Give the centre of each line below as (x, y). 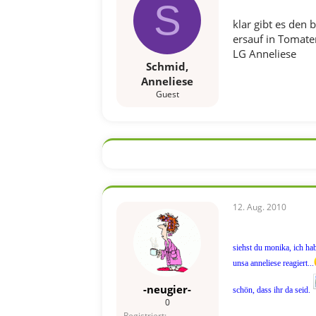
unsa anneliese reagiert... (273, 263)
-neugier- (167, 289)
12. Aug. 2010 (259, 207)
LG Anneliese (264, 53)
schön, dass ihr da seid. (271, 290)
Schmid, (167, 66)
